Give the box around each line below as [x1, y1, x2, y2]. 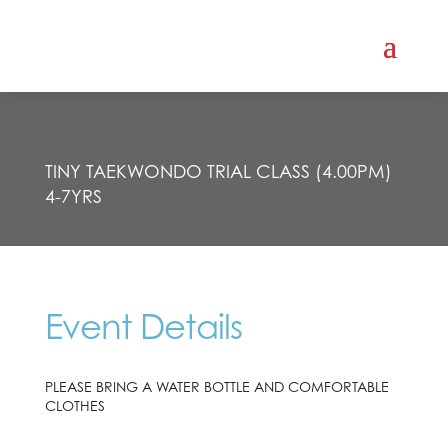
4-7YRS [44, 185, 102, 208]
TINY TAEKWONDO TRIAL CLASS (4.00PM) [44, 160, 392, 183]
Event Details [44, 305, 242, 348]
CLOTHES [44, 397, 105, 415]
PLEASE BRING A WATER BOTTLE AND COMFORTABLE [44, 378, 389, 396]
